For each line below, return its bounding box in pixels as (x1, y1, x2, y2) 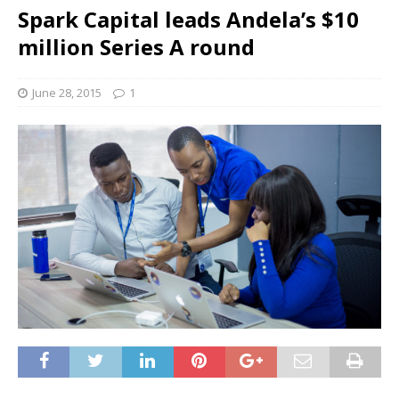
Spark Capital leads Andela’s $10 (18, 4, 359, 34)
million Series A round (18, 32, 255, 61)
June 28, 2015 (32, 85, 102, 101)
